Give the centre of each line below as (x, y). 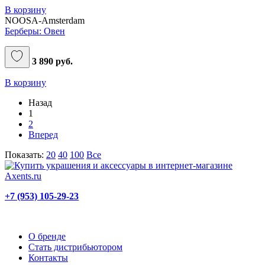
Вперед (43, 134)
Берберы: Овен (35, 31)
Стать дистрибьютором (75, 247)
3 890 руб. (51, 61)
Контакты (48, 257)
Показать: (25, 154)
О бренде (47, 236)
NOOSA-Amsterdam (45, 20)
